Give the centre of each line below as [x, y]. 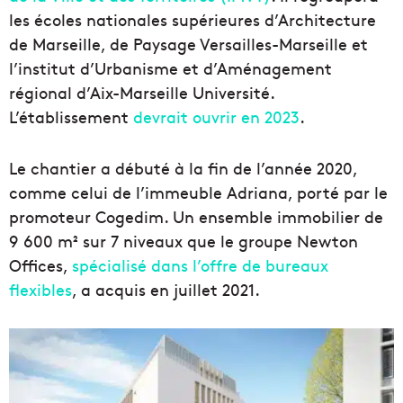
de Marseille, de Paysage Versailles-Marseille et [188, 44]
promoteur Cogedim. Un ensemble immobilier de [196, 217]
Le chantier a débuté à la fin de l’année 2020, [183, 168]
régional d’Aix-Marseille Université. [142, 93]
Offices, [40, 265]
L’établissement [71, 117]
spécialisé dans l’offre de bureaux [200, 265]
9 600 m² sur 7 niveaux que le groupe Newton [184, 241]
